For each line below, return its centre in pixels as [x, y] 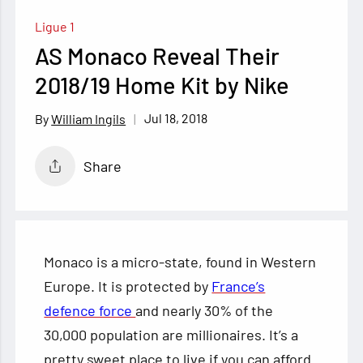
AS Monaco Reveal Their [158, 56]
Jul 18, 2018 [176, 118]
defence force [90, 310]
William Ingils [89, 118]
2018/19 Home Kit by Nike [162, 85]
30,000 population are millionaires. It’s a [171, 334]
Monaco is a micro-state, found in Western [180, 261]
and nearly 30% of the [205, 310]
